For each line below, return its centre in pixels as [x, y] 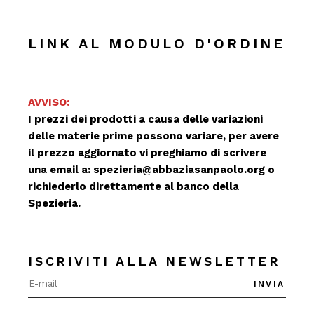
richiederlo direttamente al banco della [134, 186]
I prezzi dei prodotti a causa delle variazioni [146, 119]
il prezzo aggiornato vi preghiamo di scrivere [148, 153]
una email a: [61, 170]
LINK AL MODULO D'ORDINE [157, 43]
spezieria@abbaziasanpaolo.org [179, 170]
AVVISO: [49, 102]
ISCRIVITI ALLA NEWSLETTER [155, 261]
